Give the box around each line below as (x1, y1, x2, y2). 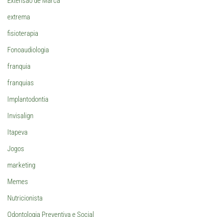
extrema (7, 12, 30, 21)
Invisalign (7, 111, 33, 120)
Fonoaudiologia (7, 45, 49, 54)
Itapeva (7, 127, 28, 137)
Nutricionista (7, 193, 43, 202)
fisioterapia (7, 29, 38, 38)
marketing (7, 160, 35, 170)
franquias (7, 78, 34, 87)
